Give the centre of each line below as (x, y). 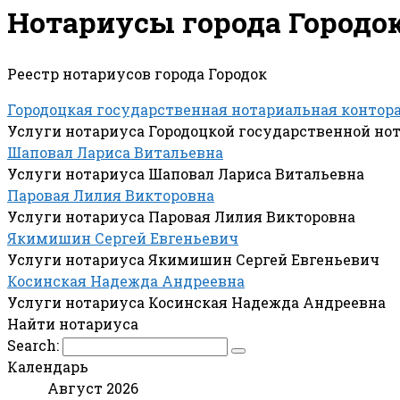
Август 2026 (92, 387)
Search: (35, 345)
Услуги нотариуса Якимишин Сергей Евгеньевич (193, 259)
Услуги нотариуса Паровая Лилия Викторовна (181, 216)
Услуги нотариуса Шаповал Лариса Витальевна (186, 173)
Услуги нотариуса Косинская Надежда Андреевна (196, 302)
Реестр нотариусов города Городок (137, 73)
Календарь (48, 366)
